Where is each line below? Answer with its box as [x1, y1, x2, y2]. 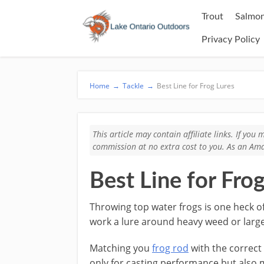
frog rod [152, 242, 189, 255]
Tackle [123, 81, 144, 91]
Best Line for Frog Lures [157, 81, 235, 91]
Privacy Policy [202, 35, 260, 44]
